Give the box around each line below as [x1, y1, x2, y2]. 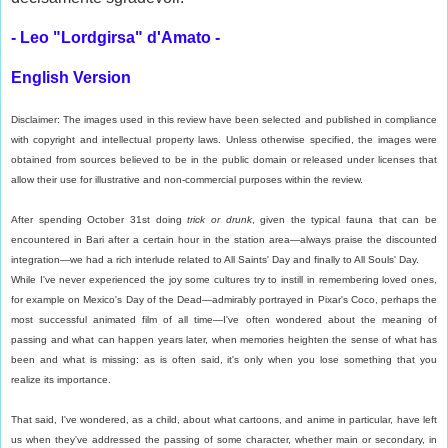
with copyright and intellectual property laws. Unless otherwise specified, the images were [11, 134, 437, 146]
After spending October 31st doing [11, 214, 188, 226]
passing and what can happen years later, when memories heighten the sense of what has [11, 334, 437, 346]
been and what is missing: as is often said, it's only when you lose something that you [11, 354, 437, 366]
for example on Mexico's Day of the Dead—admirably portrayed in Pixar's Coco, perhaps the [11, 294, 437, 306]
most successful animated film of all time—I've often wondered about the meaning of [11, 314, 437, 326]
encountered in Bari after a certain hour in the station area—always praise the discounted [11, 234, 437, 246]
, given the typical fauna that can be [251, 214, 438, 226]
